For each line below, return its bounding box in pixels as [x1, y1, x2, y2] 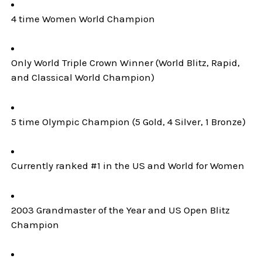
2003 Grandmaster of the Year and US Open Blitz [11, 204, 230, 216]
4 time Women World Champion [11, 12, 156, 25]
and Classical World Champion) [11, 71, 155, 84]
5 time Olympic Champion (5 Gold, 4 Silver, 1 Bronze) [11, 115, 246, 127]
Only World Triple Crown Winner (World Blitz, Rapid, [11, 57, 240, 69]
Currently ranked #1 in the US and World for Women [11, 160, 245, 172]
